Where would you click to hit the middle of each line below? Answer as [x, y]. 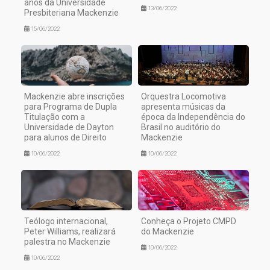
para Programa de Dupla [71, 107]
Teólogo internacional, [66, 221]
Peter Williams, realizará [70, 231]
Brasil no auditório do [181, 127]
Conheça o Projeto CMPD [189, 221]
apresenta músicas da [183, 107]
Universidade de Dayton [69, 127]
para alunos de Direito [65, 138]
